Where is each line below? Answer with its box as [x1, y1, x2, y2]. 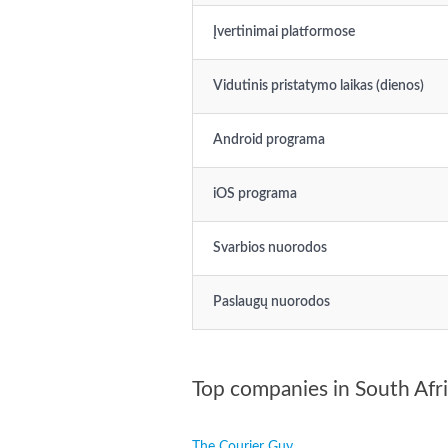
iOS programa [213, 187, 297, 201]
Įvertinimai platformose [213, 25, 355, 39]
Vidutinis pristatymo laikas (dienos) [213, 79, 424, 93]
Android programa [213, 133, 325, 147]
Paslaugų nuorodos [213, 295, 330, 309]
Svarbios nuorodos [213, 241, 327, 255]
